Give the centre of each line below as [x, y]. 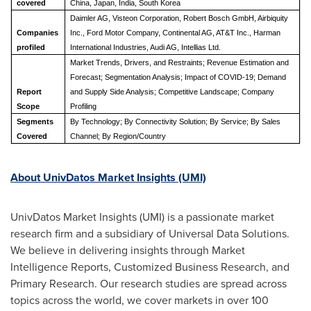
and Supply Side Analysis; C [117, 92]
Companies [37, 33]
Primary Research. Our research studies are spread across [149, 283]
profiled [31, 47]
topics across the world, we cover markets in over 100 [140, 300]
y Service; [232, 121]
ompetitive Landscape [200, 92]
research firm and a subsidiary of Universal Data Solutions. [150, 233]
